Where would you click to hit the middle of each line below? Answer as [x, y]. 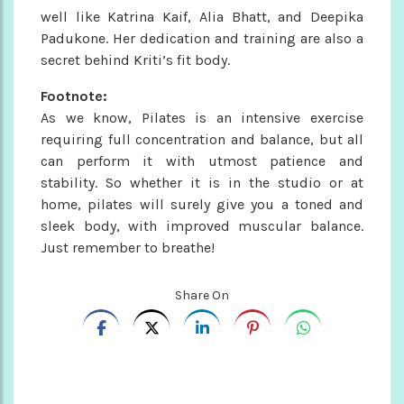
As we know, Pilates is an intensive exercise [202, 117]
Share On [202, 295]
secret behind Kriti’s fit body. [135, 60]
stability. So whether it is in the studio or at [202, 182]
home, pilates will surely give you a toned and [202, 204]
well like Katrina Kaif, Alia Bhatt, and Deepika [202, 16]
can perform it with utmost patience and [202, 161]
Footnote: [74, 96]
